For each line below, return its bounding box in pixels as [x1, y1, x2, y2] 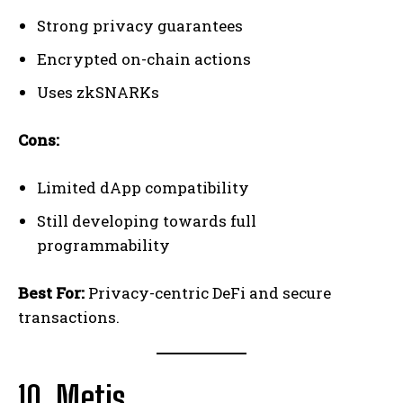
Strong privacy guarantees [37, 15, 243, 37]
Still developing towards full [37, 210, 256, 232]
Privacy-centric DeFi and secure [85, 282, 331, 304]
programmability [37, 235, 170, 256]
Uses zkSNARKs [37, 82, 159, 103]
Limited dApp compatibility [37, 177, 249, 199]
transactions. [18, 307, 120, 328]
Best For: [18, 282, 85, 304]
